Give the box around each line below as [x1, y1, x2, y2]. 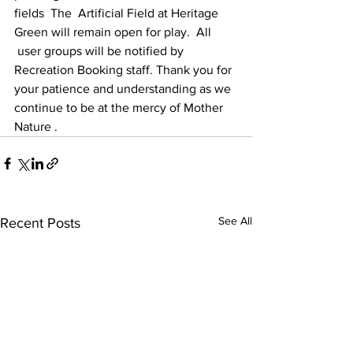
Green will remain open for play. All [14, 25, 214, 39]
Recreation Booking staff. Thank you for [14, 63, 235, 76]
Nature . [14, 120, 58, 133]
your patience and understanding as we [14, 82, 234, 95]
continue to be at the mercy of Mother [14, 101, 226, 114]
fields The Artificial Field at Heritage [14, 6, 221, 20]
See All [218, 214, 252, 227]
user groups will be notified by [14, 44, 187, 58]
